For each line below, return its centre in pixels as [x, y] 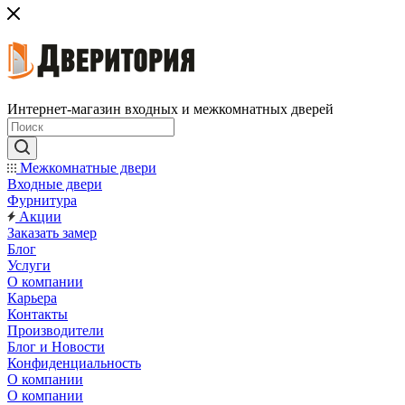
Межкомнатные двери [86, 168]
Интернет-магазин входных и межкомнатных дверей [170, 109]
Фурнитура [42, 200]
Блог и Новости [56, 347]
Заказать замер [52, 233]
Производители [56, 330]
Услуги [29, 265]
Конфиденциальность [74, 363]
